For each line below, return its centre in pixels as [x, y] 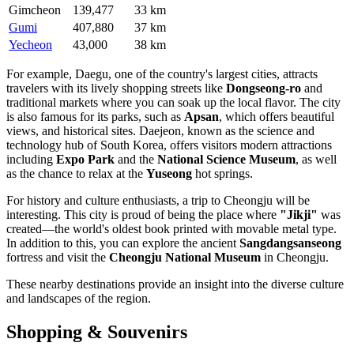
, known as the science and [248, 131]
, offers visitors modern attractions [248, 145]
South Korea [132, 145]
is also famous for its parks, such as [95, 117]
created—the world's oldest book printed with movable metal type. [171, 229]
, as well [316, 160]
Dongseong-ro [264, 88]
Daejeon [160, 131]
